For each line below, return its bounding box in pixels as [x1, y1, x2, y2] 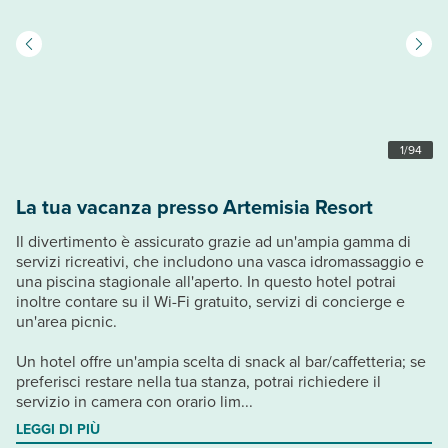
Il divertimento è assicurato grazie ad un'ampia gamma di [16, 229, 411, 252]
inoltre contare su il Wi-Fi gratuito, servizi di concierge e [16, 289, 405, 312]
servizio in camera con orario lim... [16, 389, 253, 412]
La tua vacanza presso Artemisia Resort [16, 191, 373, 221]
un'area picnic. [16, 309, 117, 332]
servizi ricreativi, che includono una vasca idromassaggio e [16, 249, 424, 272]
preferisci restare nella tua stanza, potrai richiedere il [16, 369, 381, 392]
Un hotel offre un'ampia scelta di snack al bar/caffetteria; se [16, 349, 426, 372]
